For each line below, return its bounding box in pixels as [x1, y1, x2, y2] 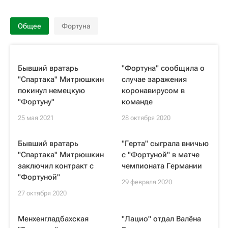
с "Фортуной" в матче [122, 150, 199, 159]
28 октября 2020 [122, 114, 170, 122]
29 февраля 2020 [122, 178, 172, 186]
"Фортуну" [18, 97, 54, 106]
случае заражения [122, 75, 187, 84]
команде [122, 97, 153, 106]
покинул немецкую [18, 86, 85, 95]
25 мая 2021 [18, 114, 54, 122]
